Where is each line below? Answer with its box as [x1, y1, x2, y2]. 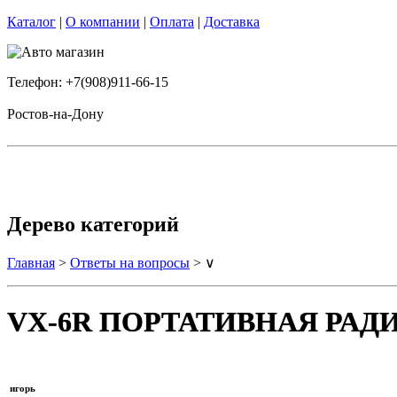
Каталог [7, 14, 56, 29]
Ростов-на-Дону [7, 106, 104, 121]
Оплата [150, 14, 194, 29]
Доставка [204, 14, 260, 29]
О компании [66, 14, 140, 29]
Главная [7, 254, 55, 270]
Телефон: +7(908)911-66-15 [7, 74, 168, 90]
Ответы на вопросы [70, 254, 190, 270]
